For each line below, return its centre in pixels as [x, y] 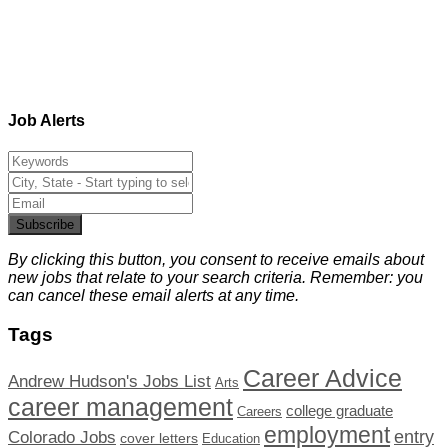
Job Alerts [46, 120]
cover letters [159, 437]
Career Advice [322, 378]
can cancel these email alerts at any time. [153, 296]
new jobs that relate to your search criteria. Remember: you [215, 278]
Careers [259, 411]
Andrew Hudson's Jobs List [109, 380]
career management [120, 406]
